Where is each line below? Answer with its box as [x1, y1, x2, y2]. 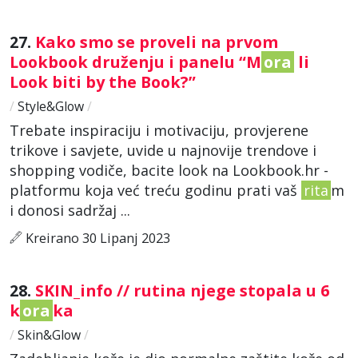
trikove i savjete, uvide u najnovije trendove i [10, 140, 316, 160]
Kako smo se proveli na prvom [35, 30, 278, 53]
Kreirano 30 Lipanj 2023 [22, 229, 170, 247]
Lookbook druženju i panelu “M [10, 50, 261, 73]
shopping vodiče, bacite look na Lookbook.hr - [10, 160, 328, 180]
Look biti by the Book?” [10, 70, 200, 93]
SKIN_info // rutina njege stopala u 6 [35, 279, 329, 301]
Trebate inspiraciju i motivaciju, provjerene [10, 120, 308, 140]
